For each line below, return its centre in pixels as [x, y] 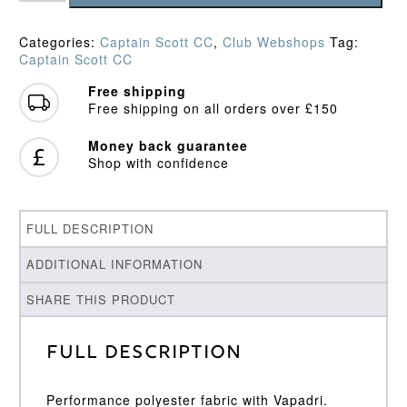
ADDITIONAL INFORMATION [115, 264]
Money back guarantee [168, 146]
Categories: [59, 42]
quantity [44, 69]
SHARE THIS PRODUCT [101, 300]
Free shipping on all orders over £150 [213, 109]
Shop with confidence [158, 163]
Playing [42, 34]
